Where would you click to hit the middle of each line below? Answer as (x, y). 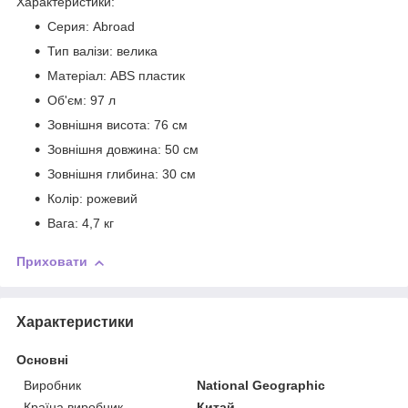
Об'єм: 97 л (82, 101)
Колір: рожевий (92, 199)
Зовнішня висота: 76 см (117, 125)
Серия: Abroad (91, 27)
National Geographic (261, 385)
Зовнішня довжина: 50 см (123, 150)
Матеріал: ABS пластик (116, 76)
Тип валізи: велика (102, 51)
